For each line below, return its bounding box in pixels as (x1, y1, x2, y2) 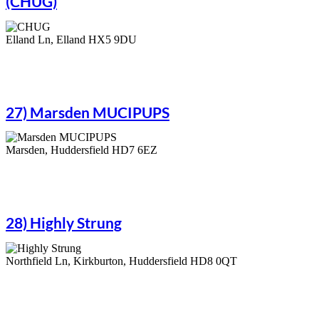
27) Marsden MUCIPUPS (6, 103, 169, 121)
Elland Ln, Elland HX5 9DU (6, 33, 137, 46)
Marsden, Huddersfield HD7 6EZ (6, 144, 157, 157)
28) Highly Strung (6, 214, 122, 232)
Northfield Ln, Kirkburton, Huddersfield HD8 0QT (6, 254, 237, 267)
